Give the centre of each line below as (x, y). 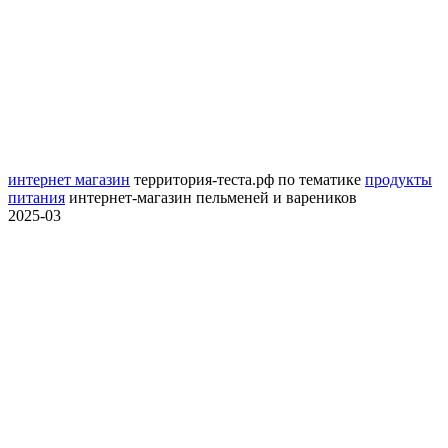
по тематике (319, 180)
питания (36, 198)
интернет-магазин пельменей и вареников (211, 198)
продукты (398, 180)
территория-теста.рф (204, 180)
